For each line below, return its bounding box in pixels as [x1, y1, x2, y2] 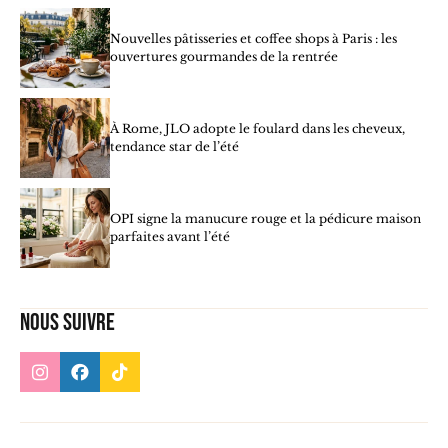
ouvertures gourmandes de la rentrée [110, 49, 338, 65]
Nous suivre [20, 308, 115, 338]
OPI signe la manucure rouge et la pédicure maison [110, 211, 421, 227]
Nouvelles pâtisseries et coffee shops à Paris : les [110, 31, 397, 47]
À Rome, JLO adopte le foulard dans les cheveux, [110, 121, 405, 137]
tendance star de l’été [110, 139, 239, 155]
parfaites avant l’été [110, 229, 230, 245]
